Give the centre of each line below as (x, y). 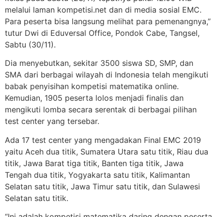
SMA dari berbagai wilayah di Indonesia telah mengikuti (107, 75)
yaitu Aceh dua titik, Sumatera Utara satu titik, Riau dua (107, 151)
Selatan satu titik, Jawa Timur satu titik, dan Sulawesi (102, 186)
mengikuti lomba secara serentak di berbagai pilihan (101, 110)
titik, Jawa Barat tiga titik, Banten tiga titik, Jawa (94, 163)
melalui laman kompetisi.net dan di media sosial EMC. (103, 9)
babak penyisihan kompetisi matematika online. (92, 86)
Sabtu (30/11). (30, 44)
